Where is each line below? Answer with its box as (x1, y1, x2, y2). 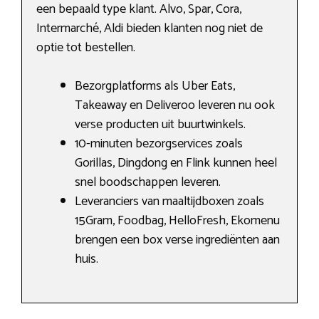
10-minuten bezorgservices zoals (75, 132, 243, 155)
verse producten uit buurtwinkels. (75, 113, 246, 135)
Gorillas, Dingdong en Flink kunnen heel (75, 152, 277, 174)
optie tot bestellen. (36, 36, 135, 58)
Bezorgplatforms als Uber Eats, (75, 75, 235, 97)
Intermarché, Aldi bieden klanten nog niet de (36, 17, 263, 39)
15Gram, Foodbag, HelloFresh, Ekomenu (75, 209, 280, 231)
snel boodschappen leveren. (75, 171, 221, 193)
